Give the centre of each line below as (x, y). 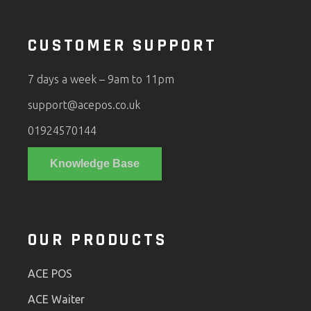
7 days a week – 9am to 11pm (101, 79)
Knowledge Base (95, 163)
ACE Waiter (57, 299)
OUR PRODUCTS (98, 240)
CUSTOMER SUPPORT (123, 46)
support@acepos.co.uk (84, 105)
